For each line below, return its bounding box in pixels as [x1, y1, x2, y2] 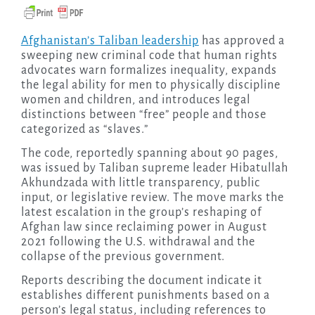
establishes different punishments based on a [20, 289, 270, 302]
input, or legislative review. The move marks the [20, 191, 284, 205]
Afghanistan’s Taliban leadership [28, 34, 199, 48]
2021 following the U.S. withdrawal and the [20, 236, 255, 249]
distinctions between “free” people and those [20, 108, 266, 122]
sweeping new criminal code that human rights [20, 49, 278, 63]
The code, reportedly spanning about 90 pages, [20, 147, 278, 160]
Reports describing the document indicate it [20, 274, 262, 288]
